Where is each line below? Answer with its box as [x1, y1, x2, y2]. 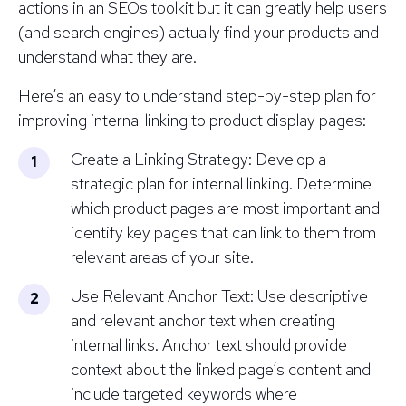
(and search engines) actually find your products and [18, 21, 379, 43]
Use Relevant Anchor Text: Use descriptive [71, 285, 368, 306]
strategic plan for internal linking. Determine [71, 172, 372, 194]
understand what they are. [18, 45, 197, 67]
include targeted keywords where [71, 382, 297, 404]
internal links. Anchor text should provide [71, 333, 347, 355]
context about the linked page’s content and [71, 358, 371, 380]
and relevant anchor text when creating [71, 309, 335, 331]
